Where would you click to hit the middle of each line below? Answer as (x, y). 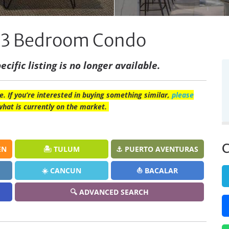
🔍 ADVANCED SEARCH (109, 192)
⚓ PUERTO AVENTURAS (157, 149)
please (183, 95)
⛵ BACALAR (157, 170)
